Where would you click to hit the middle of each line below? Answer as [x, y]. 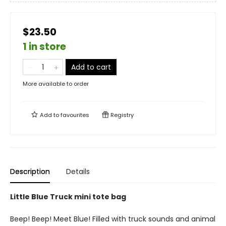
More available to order [56, 84]
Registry [121, 115]
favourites [75, 115]
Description [30, 172]
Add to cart [91, 67]
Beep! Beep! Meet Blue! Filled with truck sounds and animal [113, 219]
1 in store [44, 47]
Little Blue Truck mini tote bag [68, 197]
